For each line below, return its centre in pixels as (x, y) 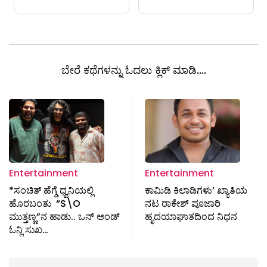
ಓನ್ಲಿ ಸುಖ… (29, 229)
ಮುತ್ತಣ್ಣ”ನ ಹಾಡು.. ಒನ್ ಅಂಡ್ (64, 216)
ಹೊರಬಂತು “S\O (45, 203)
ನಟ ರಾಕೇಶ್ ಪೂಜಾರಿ (182, 203)
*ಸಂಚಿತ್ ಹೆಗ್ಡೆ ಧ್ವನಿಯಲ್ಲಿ (52, 190)
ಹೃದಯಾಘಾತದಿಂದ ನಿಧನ (191, 216)
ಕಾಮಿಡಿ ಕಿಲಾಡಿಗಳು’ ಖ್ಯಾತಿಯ (196, 190)
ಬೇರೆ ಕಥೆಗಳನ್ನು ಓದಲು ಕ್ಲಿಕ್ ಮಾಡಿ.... (133, 70)
